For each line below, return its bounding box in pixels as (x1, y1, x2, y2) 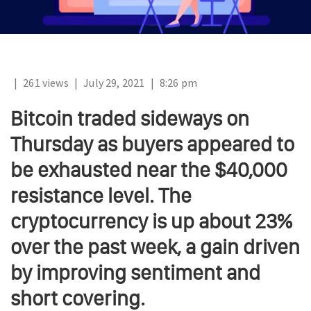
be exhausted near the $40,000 (10, 158, 287, 183)
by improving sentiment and (10, 260, 260, 285)
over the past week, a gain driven (10, 235, 300, 260)
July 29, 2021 (81, 76, 147, 90)
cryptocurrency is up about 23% (10, 209, 292, 234)
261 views (21, 76, 71, 90)
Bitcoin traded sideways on (10, 106, 249, 131)
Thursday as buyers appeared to (10, 132, 294, 157)
